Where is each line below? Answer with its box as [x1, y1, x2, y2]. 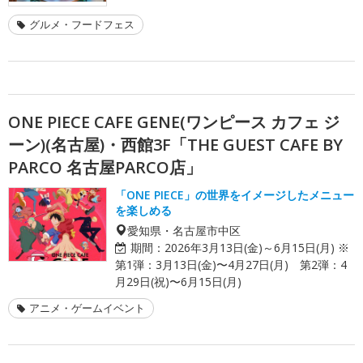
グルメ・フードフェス [29, 16, 135, 32]
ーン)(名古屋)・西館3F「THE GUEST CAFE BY [8, 133, 343, 156]
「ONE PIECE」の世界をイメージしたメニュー [115, 186, 354, 203]
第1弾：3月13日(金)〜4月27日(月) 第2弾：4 [115, 256, 347, 272]
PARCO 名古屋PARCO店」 [8, 156, 202, 178]
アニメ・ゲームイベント [29, 300, 145, 315]
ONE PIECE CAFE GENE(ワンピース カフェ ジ [8, 110, 340, 133]
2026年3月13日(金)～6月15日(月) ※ [164, 239, 349, 255]
